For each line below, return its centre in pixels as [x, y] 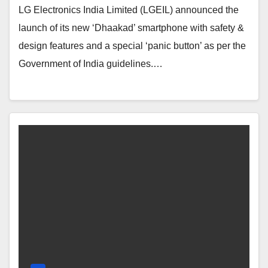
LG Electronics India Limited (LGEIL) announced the [129, 10]
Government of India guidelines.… [91, 63]
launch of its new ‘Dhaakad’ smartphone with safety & [131, 28]
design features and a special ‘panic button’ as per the [132, 45]
